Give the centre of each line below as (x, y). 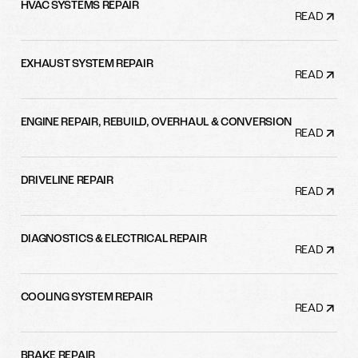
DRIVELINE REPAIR (67, 181)
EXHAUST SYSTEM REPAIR (87, 65)
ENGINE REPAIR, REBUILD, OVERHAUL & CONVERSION (156, 123)
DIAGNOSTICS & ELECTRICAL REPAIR (113, 240)
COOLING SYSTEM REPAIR (86, 298)
